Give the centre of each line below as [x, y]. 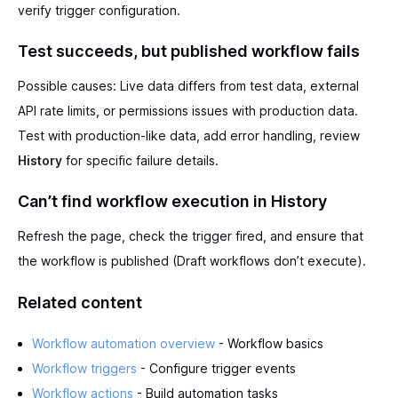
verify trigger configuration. [99, 10]
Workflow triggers [84, 368]
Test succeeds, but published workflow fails [189, 51]
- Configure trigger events [216, 368]
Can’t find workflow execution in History [172, 201]
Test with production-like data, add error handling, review [189, 135]
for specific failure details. [140, 160]
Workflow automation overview [123, 343]
